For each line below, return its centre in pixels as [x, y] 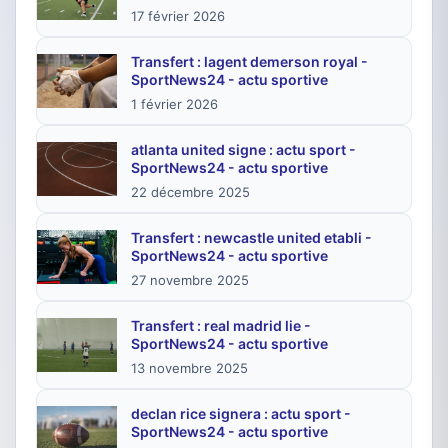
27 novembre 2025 [190, 280]
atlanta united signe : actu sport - [243, 149]
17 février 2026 [178, 16]
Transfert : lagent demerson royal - [249, 61]
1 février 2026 [174, 104]
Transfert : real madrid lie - [221, 325]
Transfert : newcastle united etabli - [251, 237]
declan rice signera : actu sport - [241, 413]
